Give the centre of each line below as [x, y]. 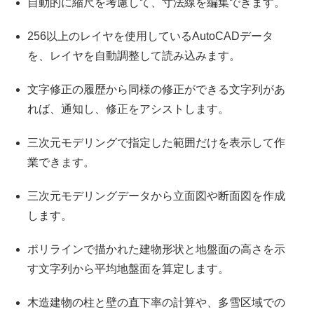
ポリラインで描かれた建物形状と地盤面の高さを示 [156, 250]
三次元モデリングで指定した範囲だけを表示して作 [156, 143]
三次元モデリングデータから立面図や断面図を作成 [156, 196]
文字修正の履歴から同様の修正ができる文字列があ [156, 90]
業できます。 [61, 163]
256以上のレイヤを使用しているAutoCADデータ [150, 36]
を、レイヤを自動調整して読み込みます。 [134, 56]
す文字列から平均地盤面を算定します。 [128, 269]
